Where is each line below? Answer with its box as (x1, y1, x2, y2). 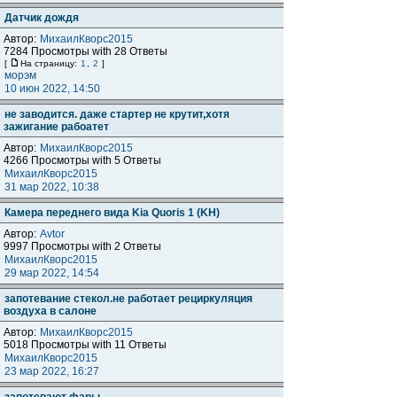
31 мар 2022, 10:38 (4, 181, 102, 193)
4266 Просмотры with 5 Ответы (4, 154, 161, 167)
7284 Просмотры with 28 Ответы (4, 45, 167, 58)
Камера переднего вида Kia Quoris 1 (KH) (4, 206, 220, 219)
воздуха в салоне (4, 305, 97, 317)
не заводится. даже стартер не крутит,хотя (4, 108, 230, 121)
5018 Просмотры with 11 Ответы (4, 339, 167, 351)
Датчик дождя (4, 12, 79, 24)
